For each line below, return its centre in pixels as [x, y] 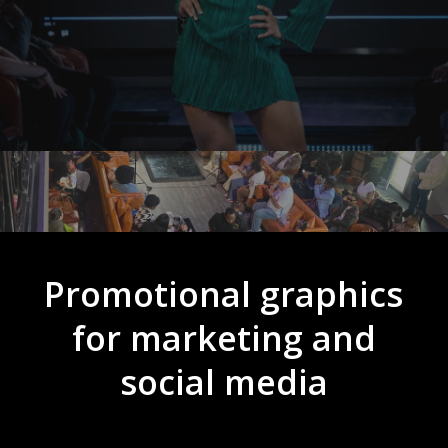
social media [223, 381]
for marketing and [223, 337]
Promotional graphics [224, 293]
